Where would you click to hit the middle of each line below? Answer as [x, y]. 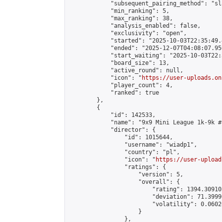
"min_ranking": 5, [119, 11]
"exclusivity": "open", [128, 33]
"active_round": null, [126, 70]
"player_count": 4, [121, 85]
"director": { [112, 130]
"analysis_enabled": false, [135, 26]
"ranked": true [114, 93]
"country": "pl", [124, 152]
